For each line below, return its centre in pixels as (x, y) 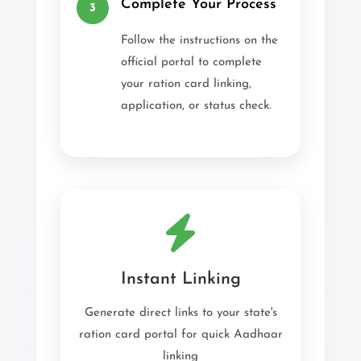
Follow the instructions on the (199, 41)
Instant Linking (180, 279)
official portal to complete (191, 62)
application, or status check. (196, 106)
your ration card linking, (186, 84)
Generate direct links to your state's (180, 313)
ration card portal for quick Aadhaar (180, 335)
